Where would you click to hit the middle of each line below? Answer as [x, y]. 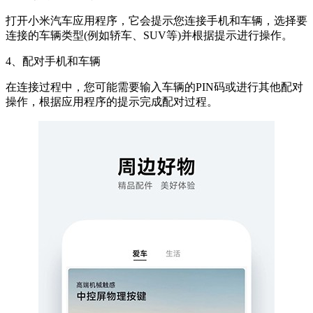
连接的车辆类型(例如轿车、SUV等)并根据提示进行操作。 [149, 36]
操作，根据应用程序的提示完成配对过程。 [112, 102]
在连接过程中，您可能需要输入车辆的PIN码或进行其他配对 [154, 87]
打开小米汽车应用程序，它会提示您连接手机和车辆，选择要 [156, 21]
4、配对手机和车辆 [53, 61]
